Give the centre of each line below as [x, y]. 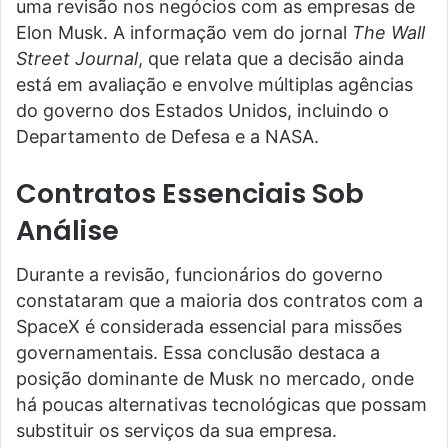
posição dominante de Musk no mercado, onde [215, 379]
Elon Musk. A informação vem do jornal [184, 32]
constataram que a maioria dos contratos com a [219, 301]
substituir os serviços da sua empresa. [176, 431]
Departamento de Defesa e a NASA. [167, 136]
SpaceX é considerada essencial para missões [209, 327]
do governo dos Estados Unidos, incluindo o [202, 110]
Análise [67, 230]
